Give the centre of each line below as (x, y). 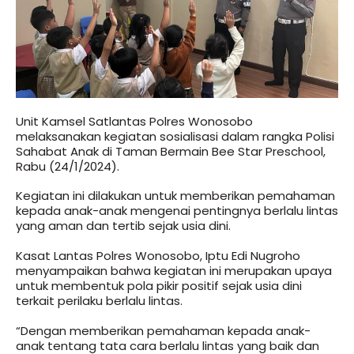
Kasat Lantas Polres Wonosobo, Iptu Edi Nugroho (158, 256)
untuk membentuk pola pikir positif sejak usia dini (159, 286)
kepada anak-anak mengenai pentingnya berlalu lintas (177, 211)
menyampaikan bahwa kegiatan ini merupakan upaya (174, 271)
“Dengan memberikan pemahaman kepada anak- (163, 330)
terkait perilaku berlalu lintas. (99, 301)
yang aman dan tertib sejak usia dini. (123, 226)
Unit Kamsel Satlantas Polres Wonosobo (134, 121)
